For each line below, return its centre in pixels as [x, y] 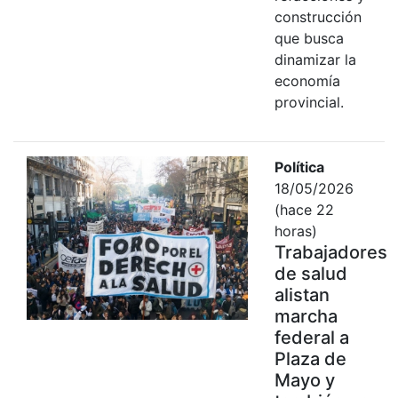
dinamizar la [315, 59]
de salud [310, 273]
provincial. [309, 102]
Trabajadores [330, 252]
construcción [318, 16]
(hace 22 [304, 209]
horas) [295, 231]
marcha [306, 316]
